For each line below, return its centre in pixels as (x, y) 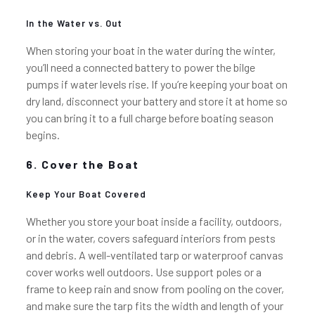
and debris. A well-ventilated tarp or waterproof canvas (154, 255)
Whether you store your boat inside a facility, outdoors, (154, 221)
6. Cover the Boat (82, 164)
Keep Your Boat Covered (86, 194)
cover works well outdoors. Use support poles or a (143, 272)
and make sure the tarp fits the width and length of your (154, 306)
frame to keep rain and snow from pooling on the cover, (155, 289)
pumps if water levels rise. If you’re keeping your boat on (156, 84)
